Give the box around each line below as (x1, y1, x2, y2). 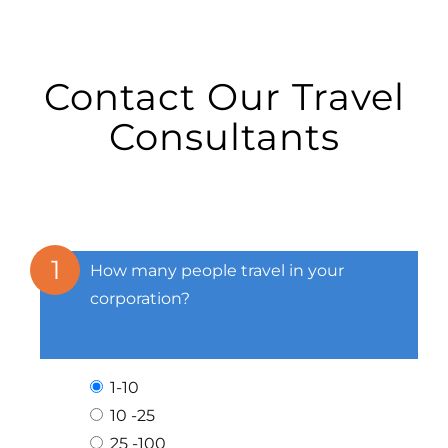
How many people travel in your (90, 260, 344, 280)
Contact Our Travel (43, 73, 405, 119)
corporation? (90, 288, 190, 308)
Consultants (108, 113, 340, 159)
